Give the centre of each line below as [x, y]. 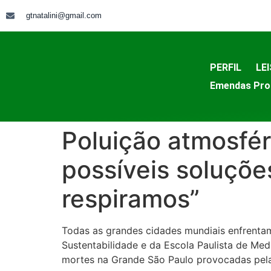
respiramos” [131, 199]
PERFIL [225, 67]
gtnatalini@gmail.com [64, 15]
